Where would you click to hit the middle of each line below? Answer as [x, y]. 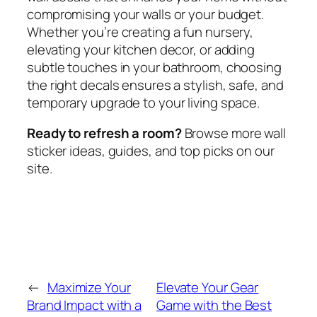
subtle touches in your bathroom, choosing [154, 67]
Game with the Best [214, 305]
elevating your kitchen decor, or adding [141, 49]
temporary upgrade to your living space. [144, 102]
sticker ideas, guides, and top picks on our [151, 151]
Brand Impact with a [85, 305]
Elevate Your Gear [207, 287]
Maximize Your [89, 287]
